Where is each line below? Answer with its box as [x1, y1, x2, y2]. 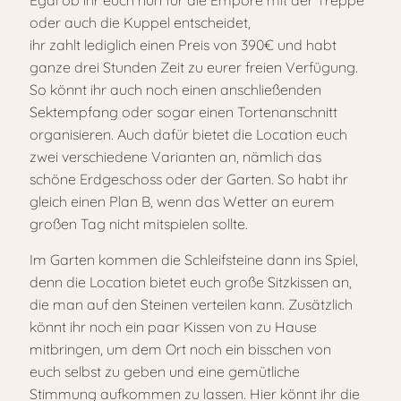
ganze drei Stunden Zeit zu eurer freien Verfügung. [30, 58, 358, 76]
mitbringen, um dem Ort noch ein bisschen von [30, 340, 331, 358]
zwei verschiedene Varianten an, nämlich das [30, 148, 321, 166]
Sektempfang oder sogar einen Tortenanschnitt [30, 103, 337, 121]
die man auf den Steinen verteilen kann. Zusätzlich [30, 295, 353, 313]
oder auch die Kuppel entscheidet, [30, 13, 251, 31]
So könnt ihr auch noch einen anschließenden [30, 81, 321, 98]
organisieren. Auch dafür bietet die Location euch [30, 125, 347, 143]
